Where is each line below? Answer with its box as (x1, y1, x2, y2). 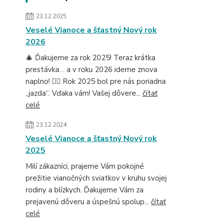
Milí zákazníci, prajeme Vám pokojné (26, 161, 144, 171)
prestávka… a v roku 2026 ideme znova (26, 65, 157, 74)
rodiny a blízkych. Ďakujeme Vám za (26, 185, 144, 195)
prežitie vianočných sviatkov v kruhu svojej (26, 173, 167, 183)
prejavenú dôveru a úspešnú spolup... (26, 197, 151, 207)
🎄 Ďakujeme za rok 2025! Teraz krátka (26, 53, 155, 63)
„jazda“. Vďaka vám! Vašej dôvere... (26, 88, 143, 98)
